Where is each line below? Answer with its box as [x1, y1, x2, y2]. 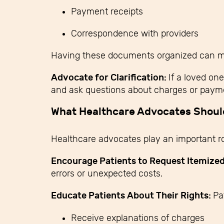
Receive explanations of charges [71, 212, 204, 223]
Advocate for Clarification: [51, 72, 168, 83]
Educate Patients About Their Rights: [51, 190, 213, 201]
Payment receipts [71, 6, 143, 16]
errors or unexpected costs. [51, 168, 162, 178]
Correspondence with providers [71, 28, 198, 38]
